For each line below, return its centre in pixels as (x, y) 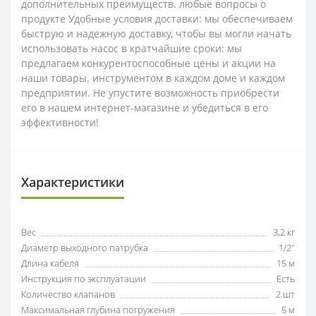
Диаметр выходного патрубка (85, 248)
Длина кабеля (50, 263)
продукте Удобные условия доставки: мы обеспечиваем (157, 19)
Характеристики (73, 182)
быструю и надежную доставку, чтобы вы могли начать (156, 34)
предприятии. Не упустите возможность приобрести (150, 93)
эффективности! (60, 122)
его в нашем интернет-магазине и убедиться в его (145, 108)
